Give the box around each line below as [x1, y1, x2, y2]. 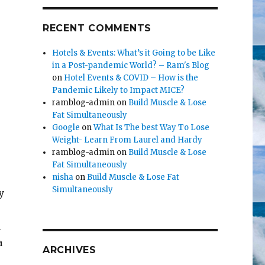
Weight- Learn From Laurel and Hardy [52, 135, 203, 146]
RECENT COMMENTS [42, 22, 152, 34]
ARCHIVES [42, 244, 96, 256]
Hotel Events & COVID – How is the [64, 73, 199, 83]
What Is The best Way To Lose [93, 122, 210, 133]
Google [52, 122, 80, 133]
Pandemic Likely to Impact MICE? [52, 85, 185, 96]
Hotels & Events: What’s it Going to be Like [52, 48, 216, 59]
